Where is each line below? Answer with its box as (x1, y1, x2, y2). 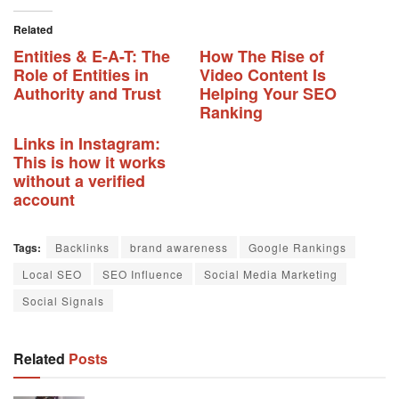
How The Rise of (199, 45, 324, 69)
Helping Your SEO (199, 82, 337, 106)
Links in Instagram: (13, 132, 160, 156)
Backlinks (55, 240, 110, 256)
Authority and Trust (13, 82, 161, 106)
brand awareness (130, 240, 228, 256)
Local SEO (22, 266, 82, 282)
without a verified (13, 169, 145, 193)
